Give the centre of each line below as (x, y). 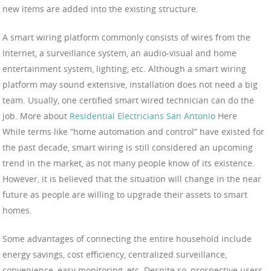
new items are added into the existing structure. (100, 9)
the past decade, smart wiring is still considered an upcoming (128, 148)
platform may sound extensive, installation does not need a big (130, 85)
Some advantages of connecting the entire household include (127, 239)
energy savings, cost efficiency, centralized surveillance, (115, 255)
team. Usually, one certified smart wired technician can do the (128, 100)
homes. (17, 211)
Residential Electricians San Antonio (141, 116)
